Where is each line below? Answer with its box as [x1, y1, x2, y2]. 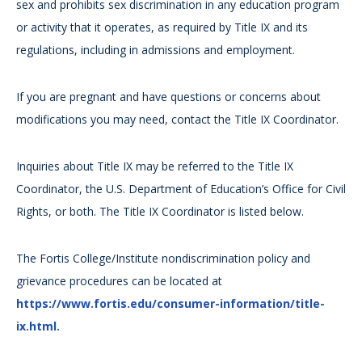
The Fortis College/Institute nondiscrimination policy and [16, 250, 310, 267]
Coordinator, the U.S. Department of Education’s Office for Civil [16, 181, 346, 197]
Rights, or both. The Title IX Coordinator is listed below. [16, 204, 304, 220]
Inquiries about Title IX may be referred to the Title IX [16, 158, 293, 175]
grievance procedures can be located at [16, 273, 222, 289]
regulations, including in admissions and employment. [16, 42, 295, 58]
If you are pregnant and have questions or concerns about [16, 89, 321, 105]
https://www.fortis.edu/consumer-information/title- [16, 296, 325, 312]
